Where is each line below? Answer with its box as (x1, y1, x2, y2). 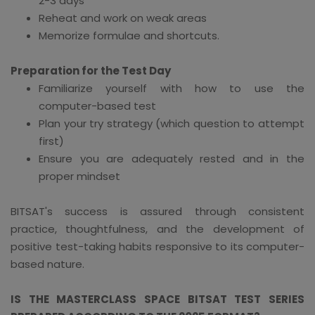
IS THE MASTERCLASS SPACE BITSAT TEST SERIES (11, 291, 304, 307)
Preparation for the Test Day (11, 63, 171, 78)
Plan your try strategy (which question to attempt (39, 115, 304, 131)
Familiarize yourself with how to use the (39, 80, 304, 96)
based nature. (11, 256, 84, 271)
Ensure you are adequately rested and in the (39, 150, 304, 166)
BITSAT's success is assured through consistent (11, 203, 304, 219)
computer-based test (39, 98, 156, 113)
